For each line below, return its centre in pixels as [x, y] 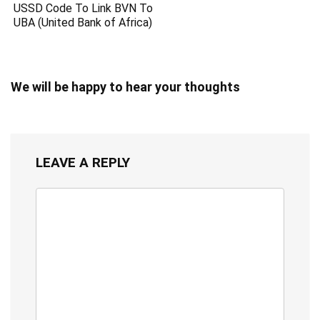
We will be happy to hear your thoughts [125, 86]
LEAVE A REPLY [83, 162]
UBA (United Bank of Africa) [83, 22]
